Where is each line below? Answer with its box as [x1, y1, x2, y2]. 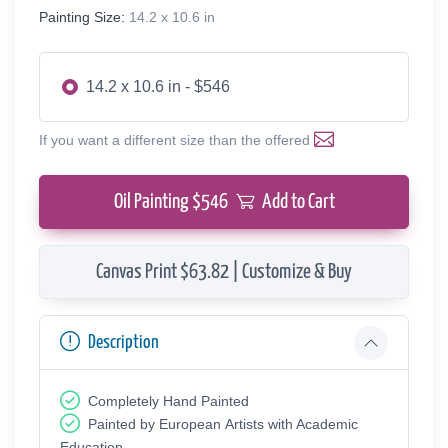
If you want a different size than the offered [39, 131, 314, 148]
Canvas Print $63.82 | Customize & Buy [96, 261, 352, 282]
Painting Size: [39, 8, 125, 25]
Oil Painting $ [113, 191, 201, 212]
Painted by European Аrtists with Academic [88, 415, 358, 432]
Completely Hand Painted [88, 392, 249, 409]
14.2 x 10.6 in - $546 [86, 77, 230, 95]
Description [88, 332, 159, 352]
